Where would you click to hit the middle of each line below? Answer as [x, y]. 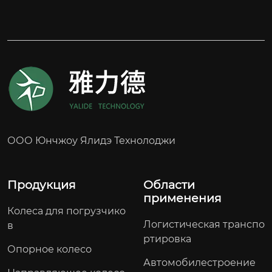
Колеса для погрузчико [66, 211]
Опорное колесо [49, 249]
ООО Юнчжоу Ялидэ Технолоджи [91, 140]
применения [182, 198]
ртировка [167, 239]
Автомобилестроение [199, 262]
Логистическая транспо [204, 224]
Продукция [42, 185]
